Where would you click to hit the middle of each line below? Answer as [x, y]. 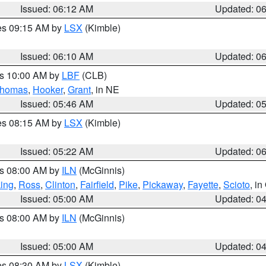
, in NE [105, 89]
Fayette [203, 184]
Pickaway [163, 184]
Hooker [48, 89]
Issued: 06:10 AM [57, 56]
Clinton [60, 184]
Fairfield [97, 184]
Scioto [237, 184]
